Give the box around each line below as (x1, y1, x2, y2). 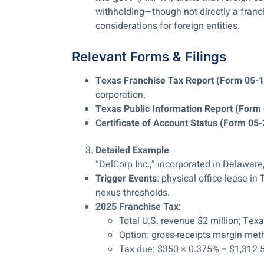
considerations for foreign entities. (95, 19, 240, 34)
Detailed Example (95, 143, 169, 158)
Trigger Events (95, 171, 157, 186)
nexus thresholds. (95, 186, 170, 200)
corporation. (95, 88, 146, 103)
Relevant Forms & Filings (72, 49, 226, 65)
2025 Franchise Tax (95, 200, 179, 214)
